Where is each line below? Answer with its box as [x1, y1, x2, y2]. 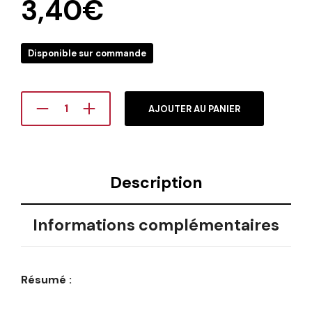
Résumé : [21, 272, 72, 287]
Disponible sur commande [28, 47, 146, 59]
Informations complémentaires [33, 214, 279, 236]
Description [109, 172, 203, 194]
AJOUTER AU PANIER [148, 102, 240, 115]
